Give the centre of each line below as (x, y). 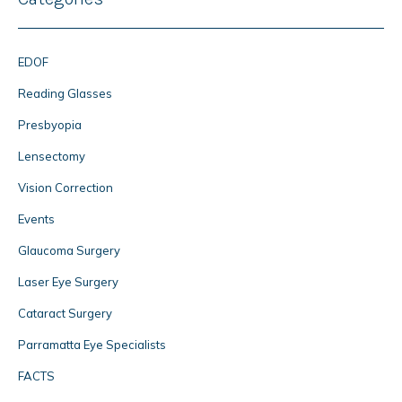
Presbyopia (50, 124)
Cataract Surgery (65, 313)
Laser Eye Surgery (68, 281)
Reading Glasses (65, 93)
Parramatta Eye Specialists (92, 344)
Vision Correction (66, 187)
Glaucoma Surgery (69, 250)
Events (36, 218)
